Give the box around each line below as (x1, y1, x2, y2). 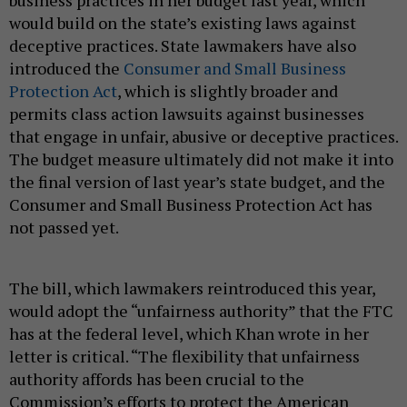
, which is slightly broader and (117, 79, 338, 102)
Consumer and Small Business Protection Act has (9, 193, 372, 215)
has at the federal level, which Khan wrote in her (9, 322, 369, 344)
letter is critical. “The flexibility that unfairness (9, 344, 360, 367)
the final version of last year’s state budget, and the (9, 170, 385, 193)
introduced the (9, 56, 124, 79)
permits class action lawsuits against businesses (9, 102, 364, 124)
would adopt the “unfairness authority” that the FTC (9, 299, 393, 322)
